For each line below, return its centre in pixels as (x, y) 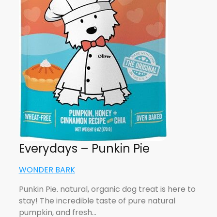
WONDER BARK (47, 170)
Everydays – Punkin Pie (84, 148)
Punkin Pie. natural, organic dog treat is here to (107, 189)
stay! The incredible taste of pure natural (97, 201)
